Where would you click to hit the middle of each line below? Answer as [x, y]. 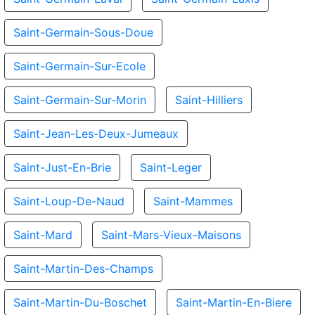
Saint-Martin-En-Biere [234, 302]
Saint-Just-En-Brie [62, 167]
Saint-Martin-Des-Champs [83, 269]
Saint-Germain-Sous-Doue [83, 32]
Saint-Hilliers [209, 100]
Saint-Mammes [193, 201]
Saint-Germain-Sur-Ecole [79, 66]
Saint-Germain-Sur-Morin [80, 100]
